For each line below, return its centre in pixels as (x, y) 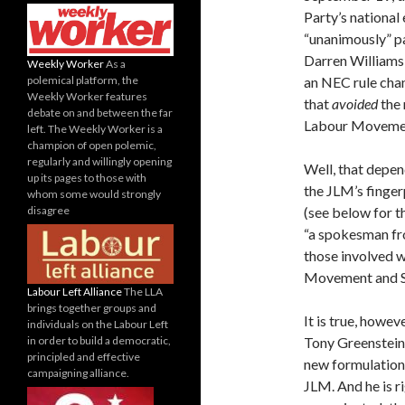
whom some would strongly (94, 193)
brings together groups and (92, 307)
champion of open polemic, (92, 145)
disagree (48, 210)
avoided (356, 104)
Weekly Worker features (87, 96)
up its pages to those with (87, 177)
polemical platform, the (83, 80)
